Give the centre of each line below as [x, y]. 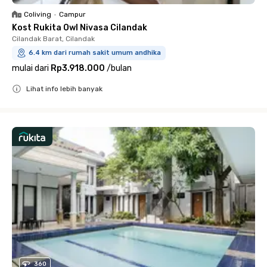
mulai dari [30, 68]
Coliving [38, 14]
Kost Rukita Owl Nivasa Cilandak [80, 28]
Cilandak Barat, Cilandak [53, 39]
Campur [72, 14]
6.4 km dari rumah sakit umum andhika [95, 53]
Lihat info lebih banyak [64, 89]
